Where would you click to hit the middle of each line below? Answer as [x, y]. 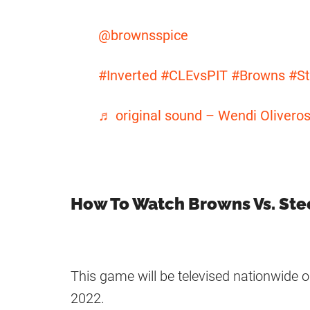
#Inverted [128, 76]
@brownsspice [143, 36]
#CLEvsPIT [194, 76]
